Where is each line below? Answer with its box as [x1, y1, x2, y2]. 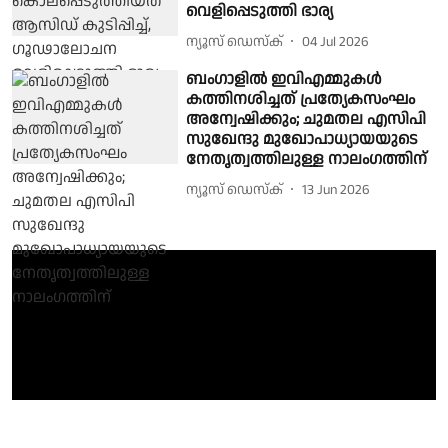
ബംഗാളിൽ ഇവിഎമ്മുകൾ [186, 68, 383, 92]
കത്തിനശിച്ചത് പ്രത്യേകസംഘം [186, 88, 416, 112]
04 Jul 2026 [302, 31, 370, 52]
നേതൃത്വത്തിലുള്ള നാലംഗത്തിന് [186, 148, 428, 172]
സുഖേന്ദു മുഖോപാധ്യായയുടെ [186, 128, 419, 152]
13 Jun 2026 [302, 179, 371, 200]
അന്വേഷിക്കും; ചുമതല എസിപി [186, 108, 427, 132]
